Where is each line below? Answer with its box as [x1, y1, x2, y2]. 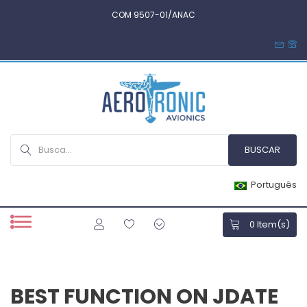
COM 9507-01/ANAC [112, 9, 195, 21]
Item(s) [255, 218, 290, 232]
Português [251, 178, 297, 192]
